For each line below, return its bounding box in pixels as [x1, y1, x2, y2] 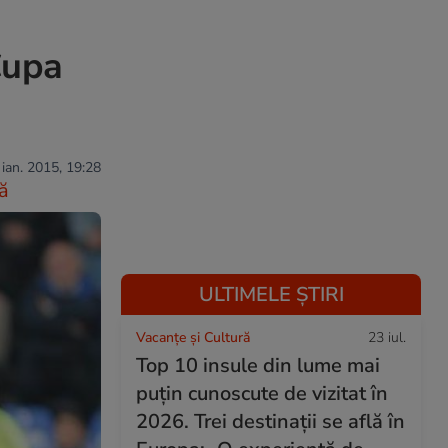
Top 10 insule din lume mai [136, 352, 380, 379]
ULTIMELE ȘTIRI [198, 281, 344, 308]
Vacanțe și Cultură [136, 328, 250, 347]
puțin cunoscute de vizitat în [136, 380, 388, 407]
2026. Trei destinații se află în [136, 408, 405, 435]
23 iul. [368, 328, 406, 347]
